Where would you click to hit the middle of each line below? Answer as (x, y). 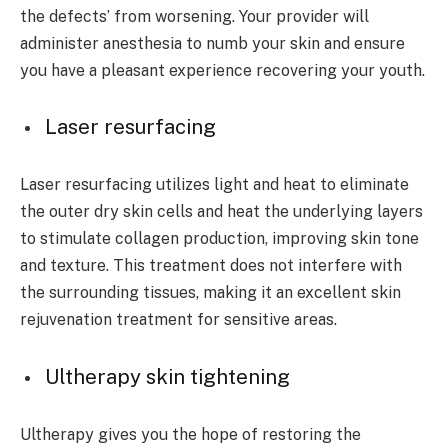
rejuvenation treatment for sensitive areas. (178, 320)
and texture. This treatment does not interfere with (211, 266)
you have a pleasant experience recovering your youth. (222, 70)
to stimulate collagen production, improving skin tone (219, 239)
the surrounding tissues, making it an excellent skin (210, 293)
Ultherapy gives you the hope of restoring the (190, 434)
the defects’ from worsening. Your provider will (194, 16)
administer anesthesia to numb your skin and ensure (212, 43)
